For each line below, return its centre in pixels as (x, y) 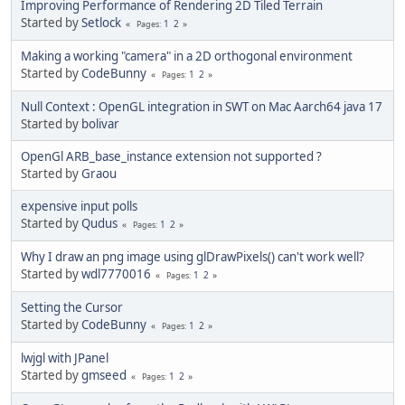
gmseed (104, 375)
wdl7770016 (116, 273)
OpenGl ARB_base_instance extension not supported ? (171, 156)
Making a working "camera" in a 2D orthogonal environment (187, 56)
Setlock (101, 22)
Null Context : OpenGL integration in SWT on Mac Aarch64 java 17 (202, 106)
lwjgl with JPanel (65, 358)
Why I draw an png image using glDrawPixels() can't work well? (193, 256)
